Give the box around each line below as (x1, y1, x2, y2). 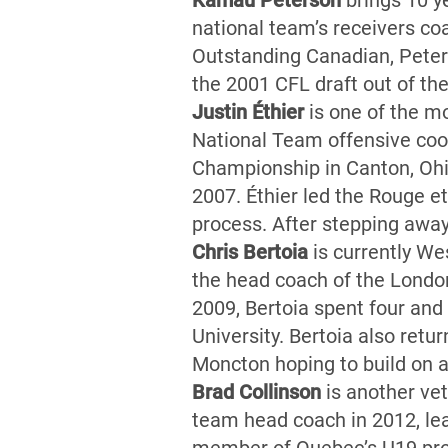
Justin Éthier (192, 100, 304, 124)
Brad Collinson (192, 380, 321, 404)
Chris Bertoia (192, 240, 308, 264)
